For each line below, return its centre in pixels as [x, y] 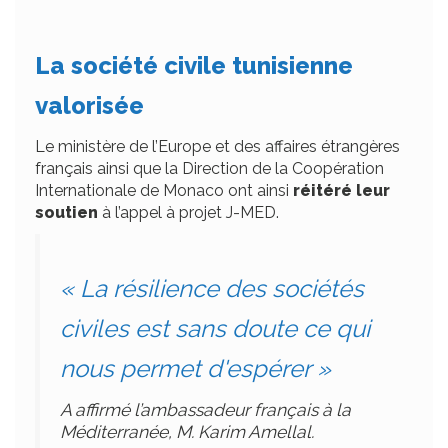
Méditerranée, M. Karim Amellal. [187, 432]
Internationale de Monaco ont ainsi [164, 191]
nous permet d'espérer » [195, 369]
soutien [66, 213]
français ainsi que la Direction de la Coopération [209, 169]
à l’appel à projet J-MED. [188, 213]
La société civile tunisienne [194, 66]
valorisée [89, 106]
